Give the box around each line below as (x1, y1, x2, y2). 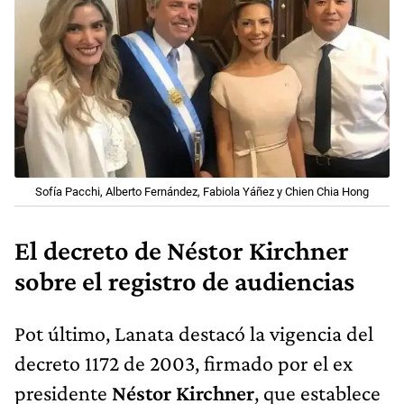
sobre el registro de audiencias (14, 266, 354, 298)
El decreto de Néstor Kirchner (14, 235, 349, 267)
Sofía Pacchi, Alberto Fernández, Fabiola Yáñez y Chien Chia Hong (35, 185, 369, 199)
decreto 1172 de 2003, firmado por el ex (14, 351, 353, 376)
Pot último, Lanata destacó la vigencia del (14, 321, 373, 346)
